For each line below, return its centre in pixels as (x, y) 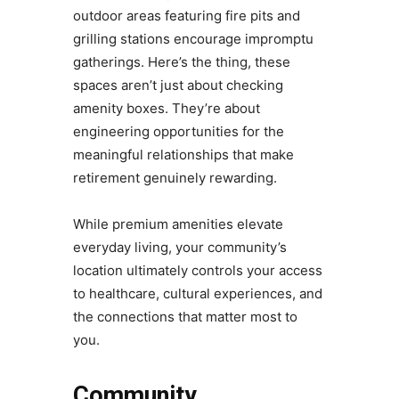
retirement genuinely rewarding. (175, 178)
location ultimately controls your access (197, 271)
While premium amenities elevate (178, 224)
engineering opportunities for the (178, 132)
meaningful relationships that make (183, 155)
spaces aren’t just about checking (178, 85)
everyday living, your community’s (179, 248)
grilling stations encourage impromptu (193, 39)
